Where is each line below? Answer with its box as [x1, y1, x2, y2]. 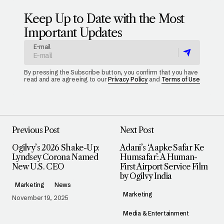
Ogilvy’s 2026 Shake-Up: [12, 142, 99, 153]
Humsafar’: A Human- [120, 152, 197, 162]
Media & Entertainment [123, 209, 189, 217]
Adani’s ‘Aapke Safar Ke [120, 142, 204, 153]
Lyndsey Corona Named [12, 152, 98, 162]
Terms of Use [161, 75, 200, 83]
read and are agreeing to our [24, 75, 108, 83]
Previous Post [12, 125, 59, 135]
